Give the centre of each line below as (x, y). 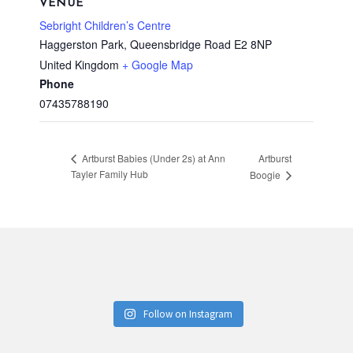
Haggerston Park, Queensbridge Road (135, 45)
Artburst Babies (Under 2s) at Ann (152, 158)
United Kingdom (79, 65)
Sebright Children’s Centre (105, 26)
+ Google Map (158, 65)
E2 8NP (253, 45)
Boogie (267, 175)
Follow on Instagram (188, 314)
